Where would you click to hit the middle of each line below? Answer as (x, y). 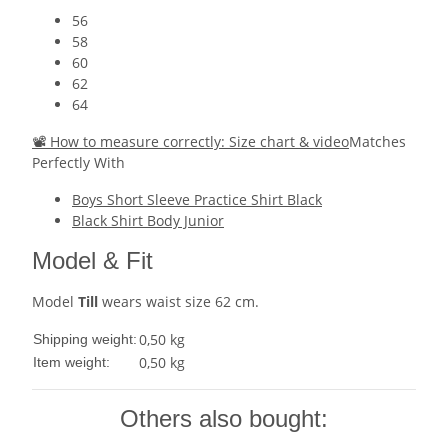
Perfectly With (78, 163)
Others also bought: (224, 419)
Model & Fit (92, 261)
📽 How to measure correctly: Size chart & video (190, 142)
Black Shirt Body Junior (148, 221)
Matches (377, 142)
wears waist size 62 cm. (178, 302)
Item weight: (71, 362)
